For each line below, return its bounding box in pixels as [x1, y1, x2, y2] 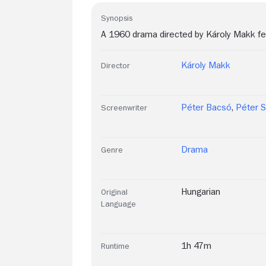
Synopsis [101, 13, 132, 22]
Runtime [101, 241, 129, 250]
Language [101, 199, 136, 208]
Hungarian [181, 186, 220, 197]
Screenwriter [101, 103, 147, 112]
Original [101, 187, 128, 196]
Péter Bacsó [181, 102, 232, 112]
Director [101, 61, 130, 69]
